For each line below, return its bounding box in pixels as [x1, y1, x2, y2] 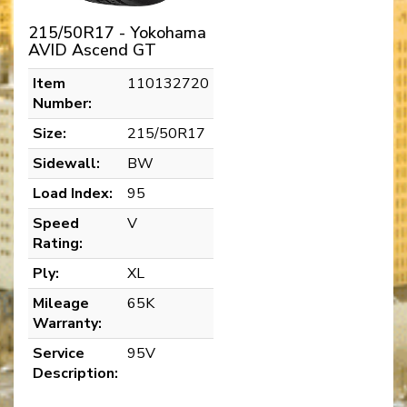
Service [33, 342, 84, 363]
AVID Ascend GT [28, 38, 156, 61]
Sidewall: [33, 153, 100, 174]
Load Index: [33, 183, 113, 203]
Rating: [33, 233, 83, 253]
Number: [33, 93, 92, 114]
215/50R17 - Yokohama [28, 21, 206, 44]
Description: [33, 362, 118, 383]
